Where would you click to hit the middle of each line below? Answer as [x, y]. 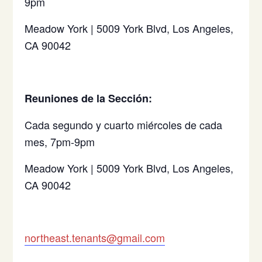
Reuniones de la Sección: [89, 98]
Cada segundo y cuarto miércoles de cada [124, 125]
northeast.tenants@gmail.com [95, 237]
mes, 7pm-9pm [60, 142]
